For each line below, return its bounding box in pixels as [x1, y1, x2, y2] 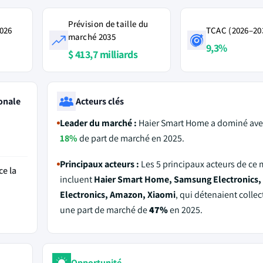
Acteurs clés [75, 95, 124, 107]
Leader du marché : [59, 117, 137, 129]
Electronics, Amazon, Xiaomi [59, 188, 176, 201]
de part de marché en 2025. [77, 132, 184, 144]
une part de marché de [59, 204, 149, 216]
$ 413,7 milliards [68, 48, 137, 61]
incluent [59, 173, 94, 186]
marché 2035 [68, 31, 116, 42]
